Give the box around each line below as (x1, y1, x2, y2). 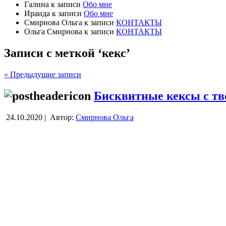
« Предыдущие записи (4, 70, 81, 79)
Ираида (24, 9, 50, 18)
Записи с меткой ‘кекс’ (4, 46, 130, 60)
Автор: (48, 112, 76, 122)
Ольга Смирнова (24, 27, 82, 36)
